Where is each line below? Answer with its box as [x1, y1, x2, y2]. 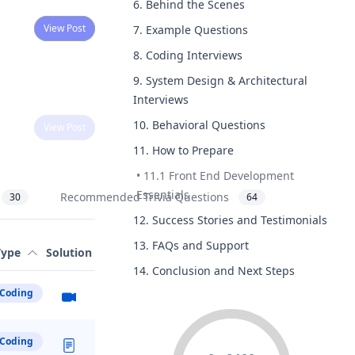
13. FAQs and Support [133, 238, 249, 253]
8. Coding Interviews [133, 48, 242, 63]
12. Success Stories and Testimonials [133, 212, 327, 227]
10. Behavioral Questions [133, 117, 265, 132]
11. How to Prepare [133, 143, 234, 158]
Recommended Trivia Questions [60, 189, 229, 204]
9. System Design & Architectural [133, 73, 307, 88]
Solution [46, 245, 92, 260]
